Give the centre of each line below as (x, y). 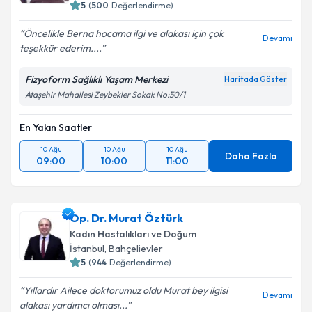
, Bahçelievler (134, 249)
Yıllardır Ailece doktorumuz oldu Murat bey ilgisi (126, 290)
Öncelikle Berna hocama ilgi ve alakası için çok (124, 33)
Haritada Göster (256, 79)
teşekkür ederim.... (60, 48)
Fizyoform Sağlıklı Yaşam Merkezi (96, 79)
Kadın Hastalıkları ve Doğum (133, 234)
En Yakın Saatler (56, 127)
